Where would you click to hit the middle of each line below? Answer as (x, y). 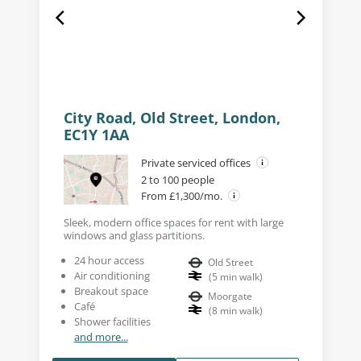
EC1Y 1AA (96, 134)
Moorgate (230, 296)
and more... (101, 336)
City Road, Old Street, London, (172, 117)
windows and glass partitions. (134, 235)
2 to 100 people (177, 179)
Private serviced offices (197, 162)
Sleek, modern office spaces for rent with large (173, 222)
